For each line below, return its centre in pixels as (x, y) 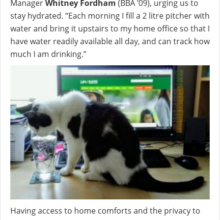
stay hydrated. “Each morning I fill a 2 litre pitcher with (110, 15)
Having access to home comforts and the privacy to (105, 211)
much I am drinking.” (48, 54)
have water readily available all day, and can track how (110, 41)
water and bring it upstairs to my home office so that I (110, 28)
